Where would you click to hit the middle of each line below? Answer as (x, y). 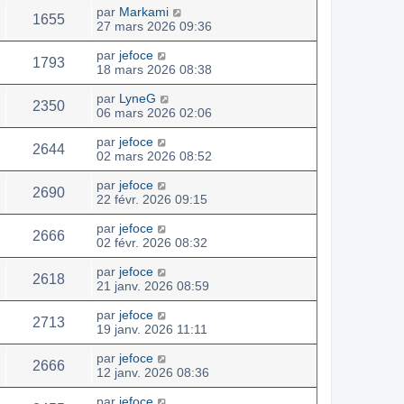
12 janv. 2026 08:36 (153, 372)
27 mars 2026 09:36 (154, 26)
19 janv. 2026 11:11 (152, 329)
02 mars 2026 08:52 (154, 156)
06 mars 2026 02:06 (154, 112)
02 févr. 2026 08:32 (152, 242)
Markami (144, 11)
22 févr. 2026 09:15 (152, 199)
